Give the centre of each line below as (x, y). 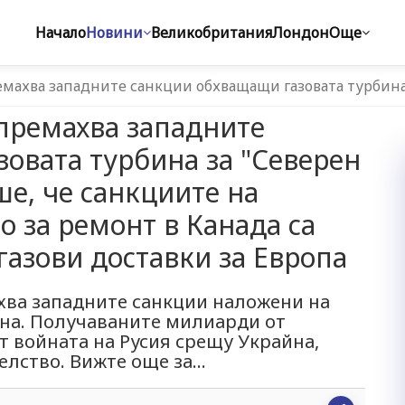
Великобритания (212, 33)
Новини (114, 33)
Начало (61, 33)
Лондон (301, 33)
